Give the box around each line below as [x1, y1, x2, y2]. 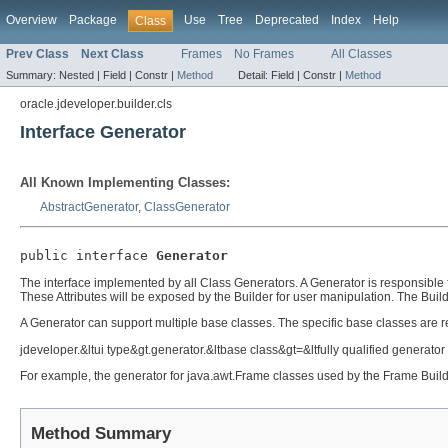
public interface [20, 248, 156, 264]
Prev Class [6, 47, 69, 62]
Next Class [81, 47, 144, 62]
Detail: [238, 69, 271, 82]
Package [69, 13, 117, 27]
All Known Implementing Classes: [20, 175, 230, 191]
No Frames [234, 47, 294, 62]
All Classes [331, 47, 392, 62]
